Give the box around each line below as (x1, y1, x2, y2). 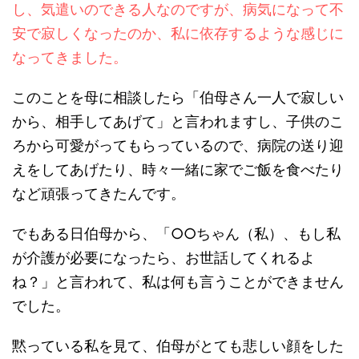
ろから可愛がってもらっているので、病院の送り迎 (12, 136, 344, 154)
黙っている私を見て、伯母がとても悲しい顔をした (12, 337, 344, 354)
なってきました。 (12, 48, 127, 66)
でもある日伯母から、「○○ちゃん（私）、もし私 (12, 224, 341, 242)
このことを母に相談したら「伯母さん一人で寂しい (12, 88, 344, 106)
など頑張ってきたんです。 (12, 184, 185, 202)
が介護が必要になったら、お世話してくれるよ (12, 248, 315, 266)
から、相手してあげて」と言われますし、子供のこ (12, 112, 344, 130)
